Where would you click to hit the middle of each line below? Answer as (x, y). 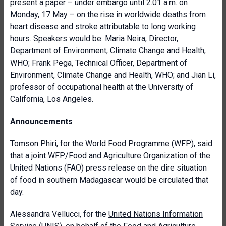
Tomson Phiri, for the (48, 144)
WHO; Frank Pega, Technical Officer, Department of (99, 63)
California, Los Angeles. (52, 99)
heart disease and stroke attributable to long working (103, 26)
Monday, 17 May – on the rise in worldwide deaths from (108, 14)
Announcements (41, 121)
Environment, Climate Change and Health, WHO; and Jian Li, (113, 75)
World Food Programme (127, 144)
